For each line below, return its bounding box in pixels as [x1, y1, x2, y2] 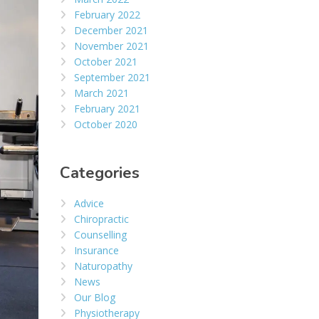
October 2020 [73, 117, 137, 132]
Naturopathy [73, 259, 132, 273]
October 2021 [73, 55, 137, 69]
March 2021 [73, 86, 129, 100]
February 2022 [73, 8, 140, 22]
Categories [59, 162, 140, 184]
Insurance [73, 244, 119, 258]
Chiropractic [73, 212, 129, 226]
